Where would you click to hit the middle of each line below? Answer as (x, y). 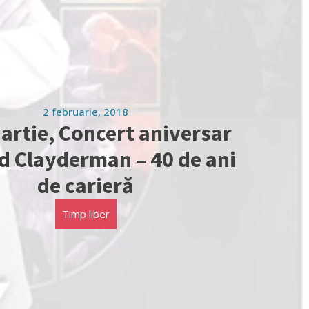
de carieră (86, 185)
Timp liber (86, 213)
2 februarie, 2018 (86, 111)
